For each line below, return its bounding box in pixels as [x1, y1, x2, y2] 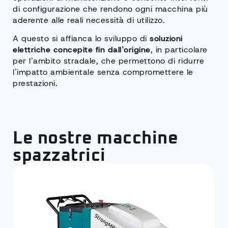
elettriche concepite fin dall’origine [13, 44, 151, 55]
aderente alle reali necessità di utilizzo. [13, 14, 165, 25]
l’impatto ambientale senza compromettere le [13, 67, 193, 78]
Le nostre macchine [13, 130, 178, 148]
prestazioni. [13, 78, 58, 89]
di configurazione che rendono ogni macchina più [13, 3, 208, 14]
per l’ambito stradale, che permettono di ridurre [13, 55, 204, 67]
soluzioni [150, 33, 183, 44]
